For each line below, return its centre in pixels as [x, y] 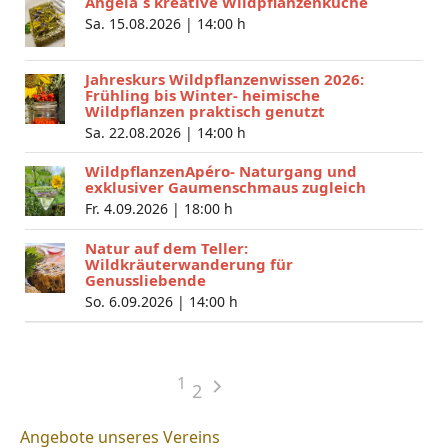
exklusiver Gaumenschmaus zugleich [225, 186]
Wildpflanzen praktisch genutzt [205, 110]
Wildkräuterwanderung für [189, 263]
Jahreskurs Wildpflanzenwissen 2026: [224, 78]
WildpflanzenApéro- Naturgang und [221, 170]
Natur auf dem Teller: [166, 247]
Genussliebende [145, 279]
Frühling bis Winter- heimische [202, 94]
